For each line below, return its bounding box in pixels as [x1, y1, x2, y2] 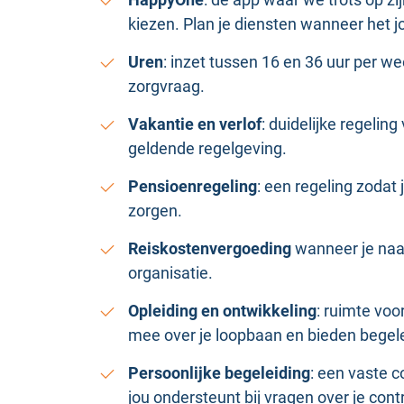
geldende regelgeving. [128, 139, 287, 158]
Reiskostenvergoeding [128, 239, 291, 258]
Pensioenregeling [128, 177, 257, 196]
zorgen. [128, 201, 182, 220]
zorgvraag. [128, 77, 205, 96]
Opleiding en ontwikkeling [128, 301, 317, 320]
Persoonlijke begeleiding [128, 363, 310, 382]
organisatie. [128, 263, 213, 282]
